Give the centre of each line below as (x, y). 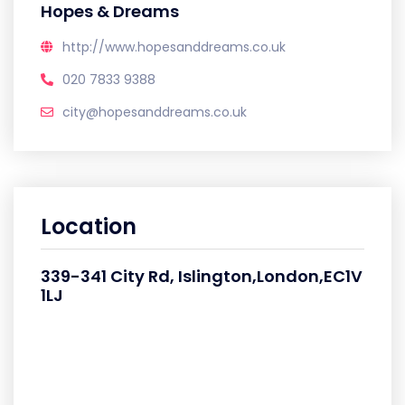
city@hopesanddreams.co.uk (155, 112)
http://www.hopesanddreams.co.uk (174, 47)
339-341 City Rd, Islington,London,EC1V (202, 276)
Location (89, 226)
